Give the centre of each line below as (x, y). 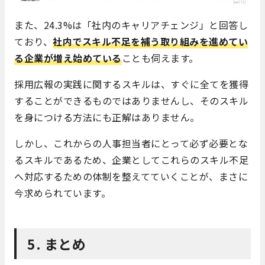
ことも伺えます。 (160, 58)
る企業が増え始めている (68, 58)
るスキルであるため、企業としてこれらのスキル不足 (131, 159)
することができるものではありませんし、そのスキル (131, 100)
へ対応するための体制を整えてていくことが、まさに (131, 176)
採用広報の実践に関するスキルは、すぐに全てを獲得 (131, 84)
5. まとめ (56, 243)
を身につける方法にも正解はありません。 (107, 117)
